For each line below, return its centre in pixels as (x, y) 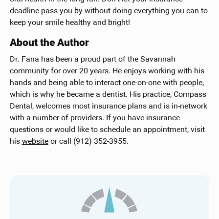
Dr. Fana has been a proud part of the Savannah (92, 59)
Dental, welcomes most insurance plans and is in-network (108, 106)
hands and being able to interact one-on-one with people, (107, 83)
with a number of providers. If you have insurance (95, 118)
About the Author (49, 43)
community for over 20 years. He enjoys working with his (107, 71)
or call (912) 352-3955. (88, 142)
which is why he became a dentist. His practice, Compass (108, 95)
